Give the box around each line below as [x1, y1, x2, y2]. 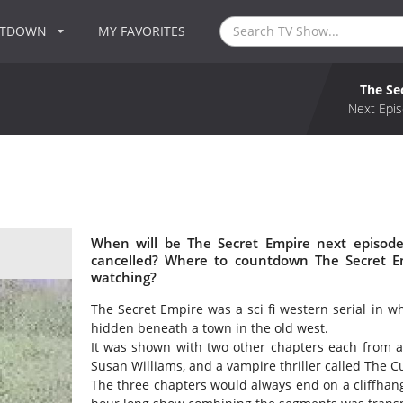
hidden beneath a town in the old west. [90, 319, 328, 337]
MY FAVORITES [98, 22, 186, 40]
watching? [90, 267, 157, 287]
